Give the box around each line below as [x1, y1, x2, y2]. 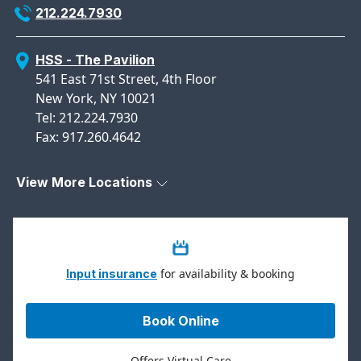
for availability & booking [157, 265, 295, 281]
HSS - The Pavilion [35, 52, 155, 68]
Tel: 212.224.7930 [35, 109, 138, 127]
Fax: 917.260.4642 [35, 128, 141, 147]
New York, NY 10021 [35, 89, 156, 108]
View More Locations [16, 174, 152, 191]
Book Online [142, 312, 219, 329]
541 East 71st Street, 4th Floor [35, 70, 217, 89]
